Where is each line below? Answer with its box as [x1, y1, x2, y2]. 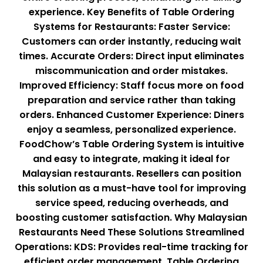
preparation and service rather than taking [28, 93, 235, 107]
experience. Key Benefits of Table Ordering [29, 5, 234, 19]
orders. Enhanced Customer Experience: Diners [19, 108, 244, 122]
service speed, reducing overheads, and [35, 196, 228, 210]
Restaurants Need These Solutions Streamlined [19, 225, 244, 240]
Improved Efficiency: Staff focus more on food [19, 79, 244, 93]
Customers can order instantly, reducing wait [22, 35, 241, 49]
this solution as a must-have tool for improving [17, 181, 246, 195]
